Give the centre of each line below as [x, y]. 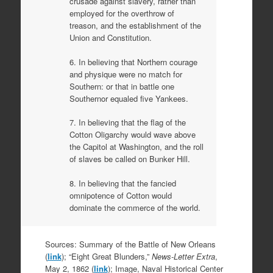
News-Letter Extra [183, 257]
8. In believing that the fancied [122, 183]
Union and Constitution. [110, 38]
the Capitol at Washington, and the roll [136, 147]
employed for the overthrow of [122, 13]
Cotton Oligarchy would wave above [132, 135]
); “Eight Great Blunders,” [106, 257]
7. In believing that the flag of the [127, 122]
